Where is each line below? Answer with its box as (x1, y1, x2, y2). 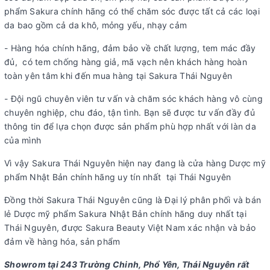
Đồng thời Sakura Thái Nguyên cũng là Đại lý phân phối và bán (4, 195, 261, 206)
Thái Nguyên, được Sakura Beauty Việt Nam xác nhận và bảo (4, 222, 256, 233)
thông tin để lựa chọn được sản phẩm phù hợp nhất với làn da (4, 121, 256, 132)
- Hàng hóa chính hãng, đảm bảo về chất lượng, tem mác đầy (4, 43, 256, 54)
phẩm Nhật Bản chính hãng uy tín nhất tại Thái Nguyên (4, 172, 231, 183)
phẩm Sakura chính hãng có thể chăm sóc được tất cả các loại (4, 6, 260, 17)
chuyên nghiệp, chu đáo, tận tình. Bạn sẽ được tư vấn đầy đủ (4, 107, 255, 118)
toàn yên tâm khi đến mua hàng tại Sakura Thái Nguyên (4, 71, 232, 81)
